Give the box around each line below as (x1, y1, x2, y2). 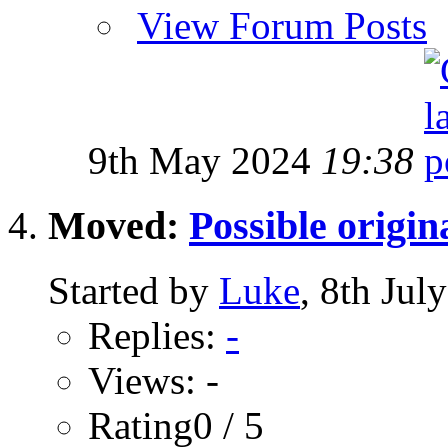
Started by (48, 268, 219, 312)
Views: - (88, 358, 219, 402)
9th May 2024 (88, 139, 321, 183)
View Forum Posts (137, 4, 427, 48)
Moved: (48, 203, 189, 249)
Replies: (88, 313, 226, 357)
